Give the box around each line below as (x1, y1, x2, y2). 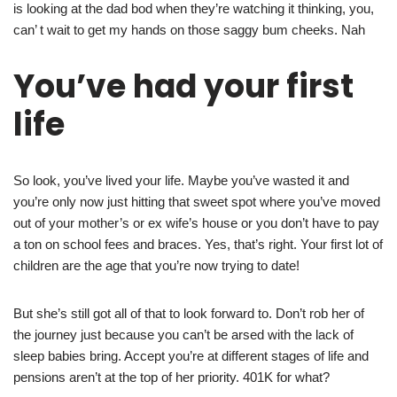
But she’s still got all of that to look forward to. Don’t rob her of (13, 306, 364, 322)
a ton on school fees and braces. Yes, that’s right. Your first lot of (13, 237, 383, 253)
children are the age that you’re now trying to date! (13, 258, 300, 274)
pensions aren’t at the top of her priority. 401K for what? (13, 370, 330, 385)
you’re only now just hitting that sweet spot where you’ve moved (13, 194, 380, 210)
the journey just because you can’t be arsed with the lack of (13, 327, 354, 343)
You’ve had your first (13, 64, 354, 110)
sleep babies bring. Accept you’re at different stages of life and (13, 348, 369, 364)
